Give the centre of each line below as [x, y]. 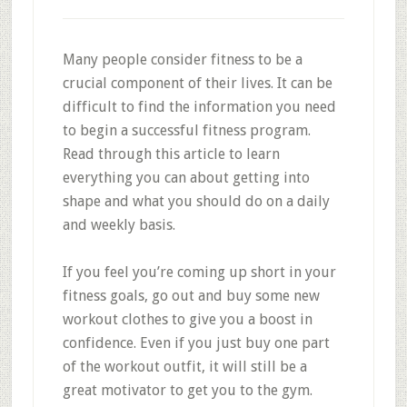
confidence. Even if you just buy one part [196, 343]
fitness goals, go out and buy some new [191, 296]
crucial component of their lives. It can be [197, 83]
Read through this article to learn [171, 154]
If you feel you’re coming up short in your [199, 272]
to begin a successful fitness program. [186, 130]
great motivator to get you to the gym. [187, 390]
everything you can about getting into [186, 178]
